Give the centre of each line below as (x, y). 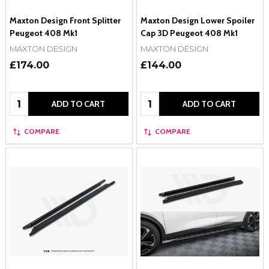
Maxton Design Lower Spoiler (198, 20)
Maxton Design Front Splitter (65, 20)
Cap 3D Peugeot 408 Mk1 (189, 33)
